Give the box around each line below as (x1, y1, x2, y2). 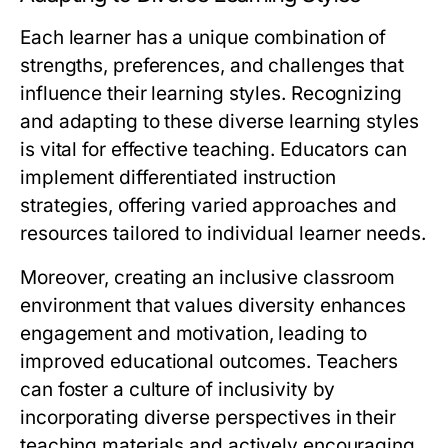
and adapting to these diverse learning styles (20, 110, 419, 134)
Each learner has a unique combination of (20, 26, 387, 50)
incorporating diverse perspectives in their (20, 406, 396, 430)
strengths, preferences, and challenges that (20, 54, 404, 78)
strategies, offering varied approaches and (20, 194, 398, 218)
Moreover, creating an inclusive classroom (20, 266, 396, 290)
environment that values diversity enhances (20, 294, 407, 318)
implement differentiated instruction (20, 166, 336, 190)
